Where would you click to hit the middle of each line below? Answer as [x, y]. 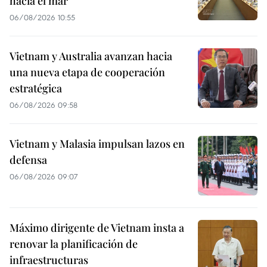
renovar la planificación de [74, 244]
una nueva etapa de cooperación [87, 72]
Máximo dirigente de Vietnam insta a [97, 228]
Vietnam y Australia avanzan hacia [91, 56]
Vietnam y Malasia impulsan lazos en [97, 144]
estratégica [36, 89]
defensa [28, 160]
